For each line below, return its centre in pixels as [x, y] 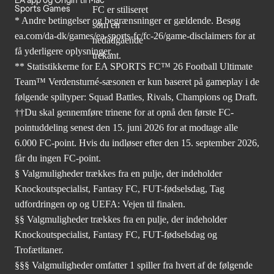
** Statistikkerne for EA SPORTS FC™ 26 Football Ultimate [134, 67]
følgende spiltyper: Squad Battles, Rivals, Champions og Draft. [136, 97]
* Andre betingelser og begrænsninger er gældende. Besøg [128, 21]
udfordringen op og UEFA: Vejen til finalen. [100, 204]
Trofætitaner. [39, 250]
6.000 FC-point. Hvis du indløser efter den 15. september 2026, [137, 143]
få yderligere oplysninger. [64, 51]
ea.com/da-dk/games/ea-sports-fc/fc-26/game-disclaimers [124, 36]
